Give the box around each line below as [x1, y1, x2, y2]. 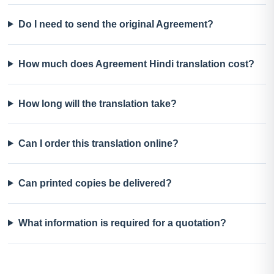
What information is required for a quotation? [18, 217, 226, 228]
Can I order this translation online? [18, 138, 179, 149]
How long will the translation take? [18, 98, 177, 109]
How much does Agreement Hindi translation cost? [18, 58, 254, 69]
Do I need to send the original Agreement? [18, 18, 213, 29]
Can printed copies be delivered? [18, 177, 172, 188]
